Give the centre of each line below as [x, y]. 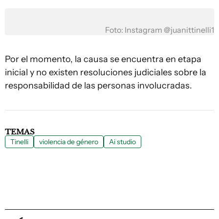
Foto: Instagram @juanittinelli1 [160, 30]
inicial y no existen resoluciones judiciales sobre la [106, 72]
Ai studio [122, 142]
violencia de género [69, 142]
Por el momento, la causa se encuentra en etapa [103, 59]
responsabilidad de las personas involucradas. [99, 86]
